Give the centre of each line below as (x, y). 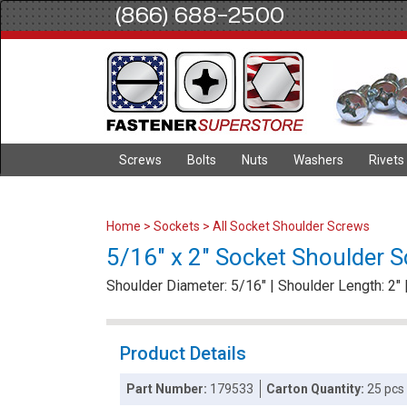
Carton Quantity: (317, 389)
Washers (318, 160)
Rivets (387, 160)
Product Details (183, 353)
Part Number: (169, 389)
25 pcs (386, 389)
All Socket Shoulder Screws (291, 226)
